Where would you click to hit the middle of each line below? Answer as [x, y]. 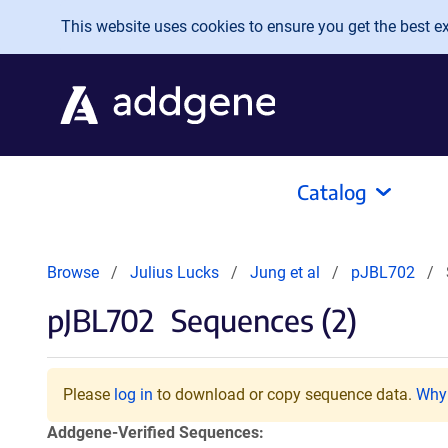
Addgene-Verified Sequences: [155, 432]
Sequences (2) [260, 320]
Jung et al [287, 272]
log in [133, 394]
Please [88, 394]
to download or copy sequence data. [284, 394]
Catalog [332, 191]
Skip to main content [97, 21]
